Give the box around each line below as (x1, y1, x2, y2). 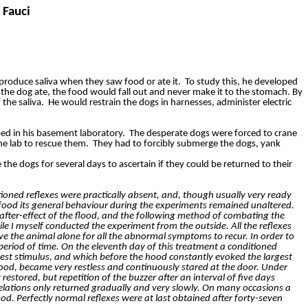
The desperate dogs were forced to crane (129, 129, 297, 140)
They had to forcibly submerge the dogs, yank (93, 139, 280, 150)
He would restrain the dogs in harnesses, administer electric (48, 98, 291, 109)
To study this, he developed (185, 77, 298, 88)
